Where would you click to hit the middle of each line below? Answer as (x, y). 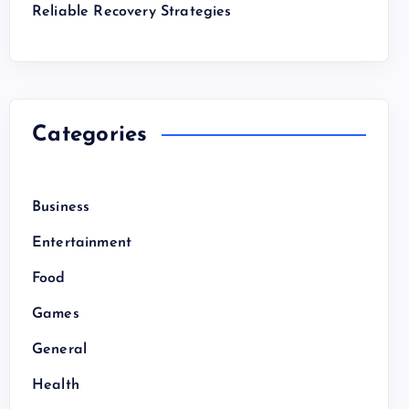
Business (61, 207)
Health (56, 385)
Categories (90, 135)
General (60, 350)
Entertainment (82, 243)
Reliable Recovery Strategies (132, 12)
